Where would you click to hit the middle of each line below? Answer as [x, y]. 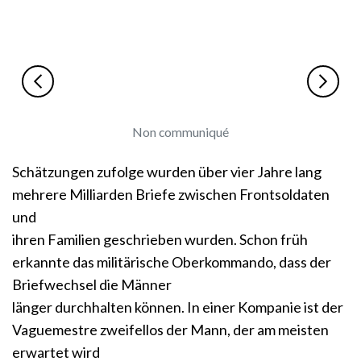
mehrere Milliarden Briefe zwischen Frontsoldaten [171, 195]
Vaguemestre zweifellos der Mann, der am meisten [170, 330]
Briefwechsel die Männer [92, 285]
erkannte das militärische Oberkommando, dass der [172, 262]
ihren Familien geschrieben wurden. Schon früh [160, 240]
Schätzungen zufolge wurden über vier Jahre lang [167, 172]
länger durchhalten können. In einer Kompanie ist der [178, 307]
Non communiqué [180, 132]
